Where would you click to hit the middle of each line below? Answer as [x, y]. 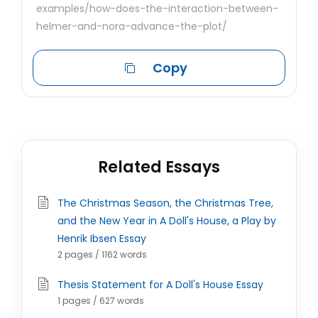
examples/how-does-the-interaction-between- [157, 9]
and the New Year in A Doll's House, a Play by [167, 221]
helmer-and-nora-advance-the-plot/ [132, 26]
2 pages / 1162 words [102, 254]
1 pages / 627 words [101, 301]
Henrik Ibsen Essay [102, 238]
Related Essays [159, 167]
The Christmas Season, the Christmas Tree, [165, 203]
